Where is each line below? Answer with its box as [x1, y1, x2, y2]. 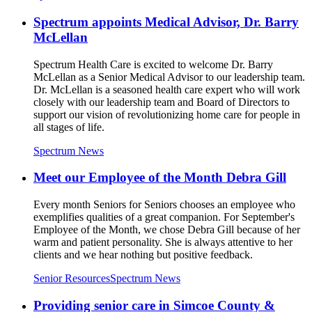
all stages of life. [33, 120, 104, 133]
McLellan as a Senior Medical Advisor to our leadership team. [33, 70, 305, 83]
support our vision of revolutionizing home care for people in [33, 108, 300, 120]
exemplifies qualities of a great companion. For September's [33, 210, 295, 223]
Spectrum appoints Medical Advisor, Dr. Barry [33, 14, 299, 29]
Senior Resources [33, 272, 110, 284]
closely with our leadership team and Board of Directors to [33, 95, 290, 108]
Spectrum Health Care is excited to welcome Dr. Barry [33, 58, 273, 70]
